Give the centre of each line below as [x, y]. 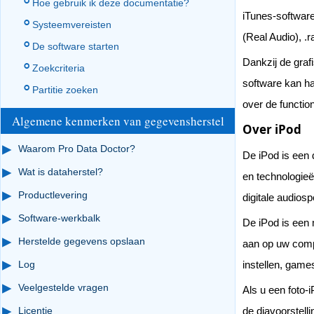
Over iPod [272, 129]
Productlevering [53, 195]
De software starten [76, 46]
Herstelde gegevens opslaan [82, 241]
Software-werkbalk [59, 218]
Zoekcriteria [59, 68]
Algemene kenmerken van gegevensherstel [118, 121]
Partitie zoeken [65, 90]
